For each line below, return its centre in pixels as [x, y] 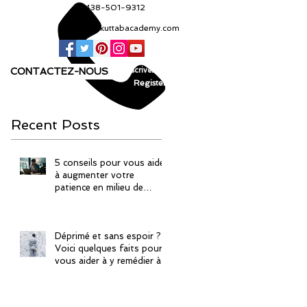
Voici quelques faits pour [109, 248]
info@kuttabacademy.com [128, 28]
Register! [151, 83]
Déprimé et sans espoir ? [108, 236]
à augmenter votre [95, 175]
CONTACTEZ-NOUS [59, 71]
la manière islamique [97, 273]
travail [68, 200]
